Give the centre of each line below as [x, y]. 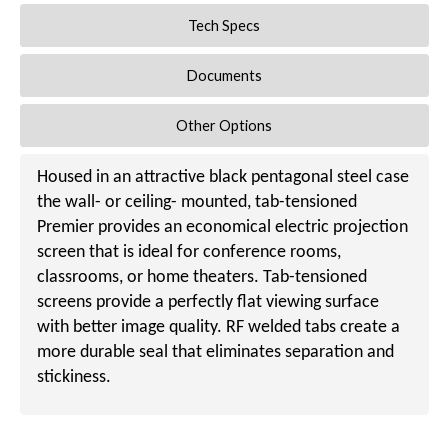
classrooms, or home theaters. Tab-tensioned [201, 277]
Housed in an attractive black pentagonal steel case [222, 177]
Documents [224, 75]
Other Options [224, 126]
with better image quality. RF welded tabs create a [218, 327]
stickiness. [73, 377]
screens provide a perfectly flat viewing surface [207, 302]
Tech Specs [224, 25]
